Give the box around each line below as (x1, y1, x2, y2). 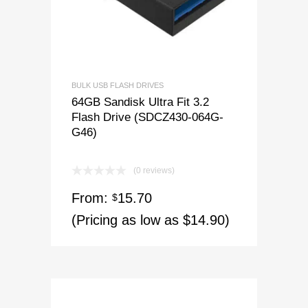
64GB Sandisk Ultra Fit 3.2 (71, 95, 209, 108)
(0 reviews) (133, 165, 175, 175)
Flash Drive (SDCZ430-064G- (71, 110, 223, 123)
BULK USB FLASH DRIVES (71, 80, 164, 89)
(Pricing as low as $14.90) (71, 212, 230, 228)
